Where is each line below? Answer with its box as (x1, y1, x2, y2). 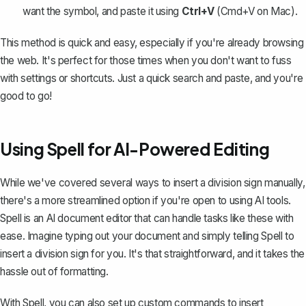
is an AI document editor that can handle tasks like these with (21, 211, 294, 225)
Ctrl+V (181, 4, 214, 18)
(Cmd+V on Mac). (214, 4, 298, 18)
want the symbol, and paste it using (23, 4, 182, 18)
